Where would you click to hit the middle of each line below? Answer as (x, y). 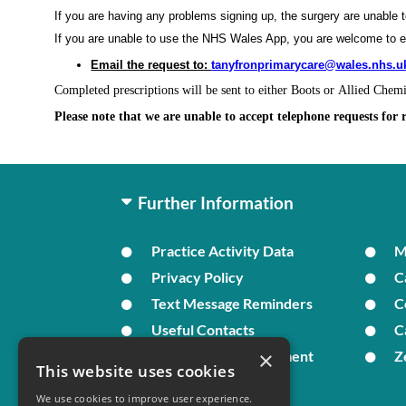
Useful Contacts (203, 329)
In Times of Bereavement (232, 355)
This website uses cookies (135, 371)
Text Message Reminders (232, 303)
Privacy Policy (197, 276)
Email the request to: (151, 64)
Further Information (216, 203)
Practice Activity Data (222, 250)
